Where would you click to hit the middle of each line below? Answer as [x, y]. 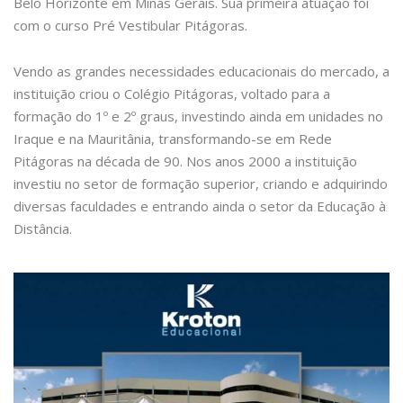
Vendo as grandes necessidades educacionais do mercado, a [201, 71]
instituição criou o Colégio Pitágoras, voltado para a [172, 94]
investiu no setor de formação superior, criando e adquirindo [201, 184]
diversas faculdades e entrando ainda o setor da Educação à [200, 206]
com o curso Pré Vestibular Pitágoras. [130, 25]
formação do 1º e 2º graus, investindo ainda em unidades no [198, 116]
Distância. [43, 228]
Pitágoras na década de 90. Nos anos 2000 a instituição [185, 161]
